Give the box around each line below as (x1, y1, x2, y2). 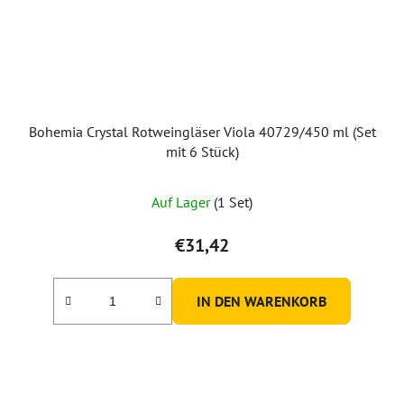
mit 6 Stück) (165, 142, 239, 161)
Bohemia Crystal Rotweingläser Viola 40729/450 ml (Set (28, 122, 376, 141)
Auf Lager (151, 192, 214, 211)
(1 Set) (214, 192, 252, 211)
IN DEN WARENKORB (197, 291, 326, 310)
